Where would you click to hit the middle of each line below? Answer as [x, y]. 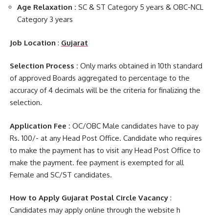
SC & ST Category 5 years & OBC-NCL [141, 7]
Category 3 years [45, 19]
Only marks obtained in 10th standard [140, 66]
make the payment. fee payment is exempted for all [97, 162]
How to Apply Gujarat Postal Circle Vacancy [89, 198]
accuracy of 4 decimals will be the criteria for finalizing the [105, 90]
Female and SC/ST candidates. [61, 175]
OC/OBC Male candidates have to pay [134, 126]
